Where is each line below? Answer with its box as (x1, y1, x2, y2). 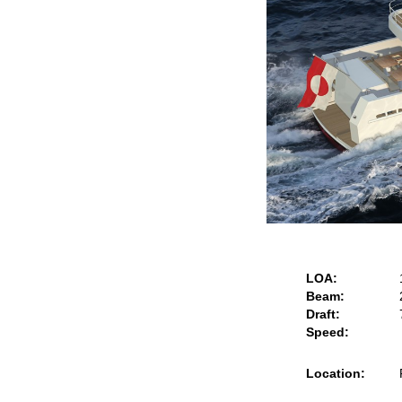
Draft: (306, 307, 340, 321)
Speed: (306, 325, 349, 339)
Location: (306, 366, 365, 380)
